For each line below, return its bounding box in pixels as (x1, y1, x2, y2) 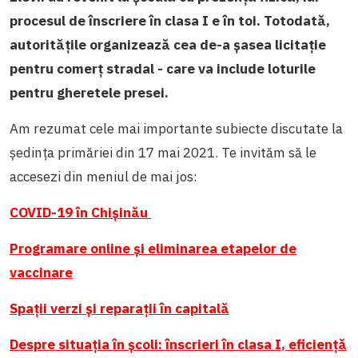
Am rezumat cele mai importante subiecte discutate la (10, 120, 343, 138)
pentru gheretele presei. (10, 84, 169, 102)
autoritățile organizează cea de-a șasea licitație (10, 36, 326, 54)
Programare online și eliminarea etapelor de (10, 240, 296, 258)
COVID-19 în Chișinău (10, 204, 151, 222)
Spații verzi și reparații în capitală (10, 300, 229, 318)
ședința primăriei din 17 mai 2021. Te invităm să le (10, 144, 316, 162)
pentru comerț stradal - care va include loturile (10, 60, 316, 78)
